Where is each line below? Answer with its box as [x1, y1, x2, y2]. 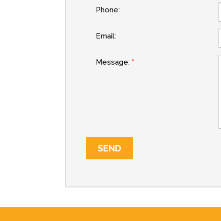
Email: [96, 32, 116, 40]
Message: [96, 58, 130, 67]
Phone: [96, 5, 120, 14]
